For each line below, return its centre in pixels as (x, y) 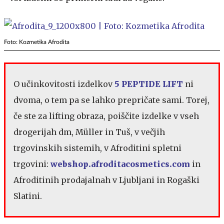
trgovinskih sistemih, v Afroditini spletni (97, 148)
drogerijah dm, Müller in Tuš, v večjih (89, 132)
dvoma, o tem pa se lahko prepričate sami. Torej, (111, 100)
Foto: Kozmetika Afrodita (37, 42)
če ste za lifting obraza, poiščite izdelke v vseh (106, 116)
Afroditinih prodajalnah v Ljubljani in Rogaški (106, 180)
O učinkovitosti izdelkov (64, 84)
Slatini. (28, 196)
